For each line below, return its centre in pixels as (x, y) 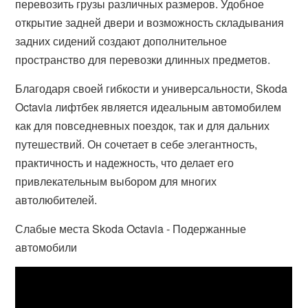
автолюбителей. (56, 200)
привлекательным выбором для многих (116, 181)
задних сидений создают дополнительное (121, 41)
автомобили (46, 247)
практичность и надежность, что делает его (125, 163)
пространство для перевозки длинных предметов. (143, 59)
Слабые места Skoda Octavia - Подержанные (131, 229)
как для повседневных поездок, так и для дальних (143, 125)
